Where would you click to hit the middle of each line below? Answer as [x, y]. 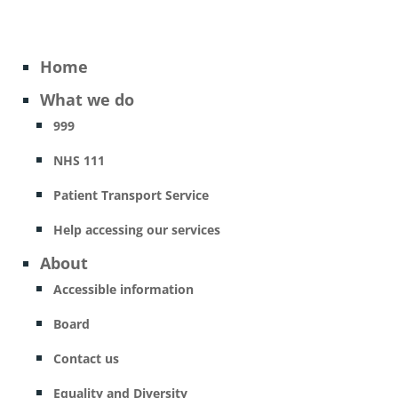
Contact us [86, 358]
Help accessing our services [136, 230]
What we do [87, 99]
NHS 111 [79, 160]
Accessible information [123, 289]
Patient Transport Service [131, 195]
